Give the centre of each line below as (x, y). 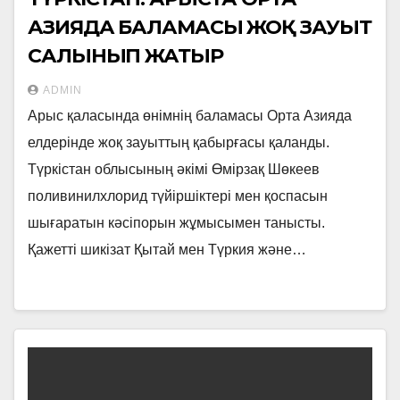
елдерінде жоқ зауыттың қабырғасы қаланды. (179, 142)
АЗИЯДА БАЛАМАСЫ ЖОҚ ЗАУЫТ (200, 27)
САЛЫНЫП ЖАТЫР (125, 56)
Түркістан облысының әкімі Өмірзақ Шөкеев (174, 169)
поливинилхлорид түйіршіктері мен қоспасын (178, 196)
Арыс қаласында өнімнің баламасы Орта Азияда (190, 116)
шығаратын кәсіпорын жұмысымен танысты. (176, 223)
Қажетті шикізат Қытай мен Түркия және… (167, 250)
